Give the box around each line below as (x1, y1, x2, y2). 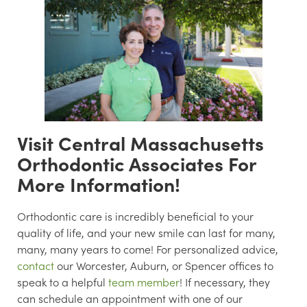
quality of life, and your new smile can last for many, (17, 225, 275, 241)
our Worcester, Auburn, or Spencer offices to (54, 258, 273, 273)
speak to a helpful (17, 274, 108, 290)
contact (17, 258, 54, 273)
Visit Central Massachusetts (17, 130, 264, 156)
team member (108, 274, 180, 290)
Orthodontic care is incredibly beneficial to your (17, 208, 254, 224)
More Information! (17, 171, 180, 197)
